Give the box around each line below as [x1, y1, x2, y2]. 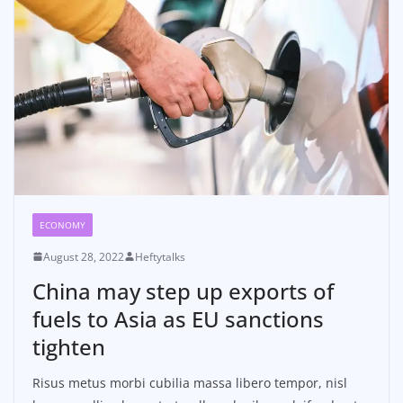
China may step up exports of [32, 275, 334, 306]
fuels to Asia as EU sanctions [32, 303, 324, 334]
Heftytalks [135, 248, 185, 264]
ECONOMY [40, 218, 85, 231]
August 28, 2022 [43, 248, 124, 264]
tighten [32, 331, 105, 362]
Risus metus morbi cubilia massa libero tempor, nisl [32, 373, 347, 391]
